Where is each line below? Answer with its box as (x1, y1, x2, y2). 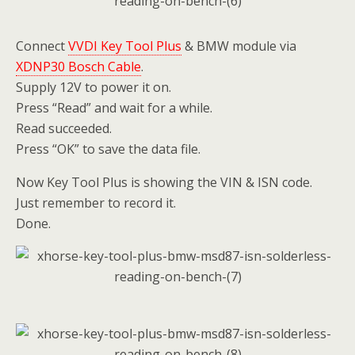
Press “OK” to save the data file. (16, 140, 200, 158)
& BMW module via (181, 37, 296, 55)
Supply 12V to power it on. (16, 78, 171, 96)
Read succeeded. (16, 120, 112, 137)
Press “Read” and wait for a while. (16, 99, 212, 116)
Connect (16, 37, 68, 55)
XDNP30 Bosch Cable (16, 58, 141, 75)
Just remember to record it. (16, 194, 176, 212)
